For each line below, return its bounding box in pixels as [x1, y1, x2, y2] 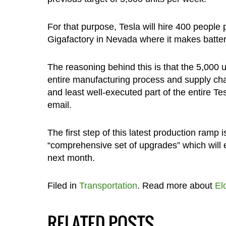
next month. [47, 153, 95, 163]
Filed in [47, 181, 79, 191]
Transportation [79, 181, 137, 191]
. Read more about [137, 181, 215, 191]
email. [47, 100, 72, 110]
